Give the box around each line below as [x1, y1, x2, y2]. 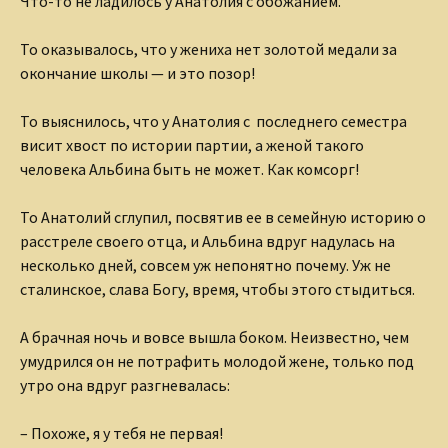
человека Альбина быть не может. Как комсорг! [20, 159, 359, 180]
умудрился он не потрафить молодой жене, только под [20, 351, 414, 372]
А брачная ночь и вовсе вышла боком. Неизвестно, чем [20, 327, 409, 348]
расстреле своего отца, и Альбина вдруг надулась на [20, 231, 395, 252]
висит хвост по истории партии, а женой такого [20, 135, 364, 156]
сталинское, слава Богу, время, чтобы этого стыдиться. [20, 279, 415, 300]
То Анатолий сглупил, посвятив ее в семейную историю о [20, 207, 426, 228]
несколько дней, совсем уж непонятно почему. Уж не [20, 255, 391, 276]
